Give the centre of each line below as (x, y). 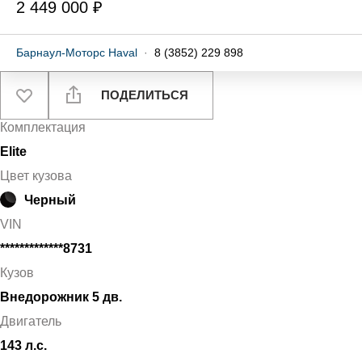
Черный (50, 200)
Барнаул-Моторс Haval (77, 53)
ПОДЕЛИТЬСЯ (143, 95)
